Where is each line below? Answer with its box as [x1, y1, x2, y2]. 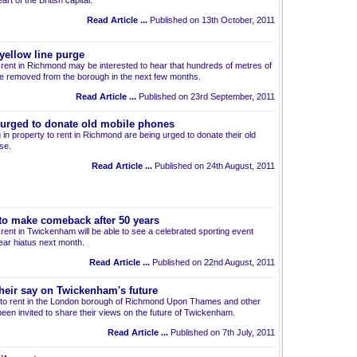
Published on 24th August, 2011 [152, 161, 275, 171]
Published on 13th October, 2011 [147, 15, 275, 25]
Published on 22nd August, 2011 [150, 257, 275, 267]
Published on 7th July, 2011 [168, 328, 275, 337]
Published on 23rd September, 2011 [136, 92, 275, 101]
